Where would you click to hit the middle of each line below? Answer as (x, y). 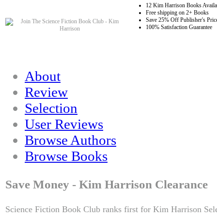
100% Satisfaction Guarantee (179, 27)
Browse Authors (70, 140)
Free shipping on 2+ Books (177, 13)
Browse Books (66, 156)
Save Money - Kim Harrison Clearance (107, 184)
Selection (51, 108)
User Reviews (64, 124)
